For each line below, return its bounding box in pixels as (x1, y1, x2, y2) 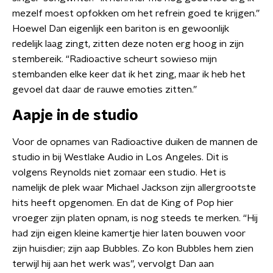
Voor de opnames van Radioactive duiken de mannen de (12, 137, 258, 147)
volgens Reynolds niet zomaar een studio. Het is (12, 168, 226, 177)
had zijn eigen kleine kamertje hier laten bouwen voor (12, 229, 246, 238)
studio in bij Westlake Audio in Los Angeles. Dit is (12, 152, 229, 162)
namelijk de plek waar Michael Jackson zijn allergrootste (12, 183, 256, 193)
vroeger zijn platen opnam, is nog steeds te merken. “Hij (12, 213, 258, 223)
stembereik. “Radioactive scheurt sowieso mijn (12, 54, 217, 64)
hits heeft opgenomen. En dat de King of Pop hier (12, 198, 233, 208)
